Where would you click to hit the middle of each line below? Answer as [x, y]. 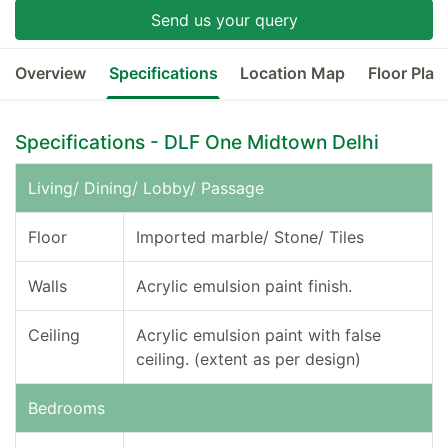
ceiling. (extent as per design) [248, 359]
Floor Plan [405, 72]
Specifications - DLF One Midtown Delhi [197, 142]
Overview [51, 72]
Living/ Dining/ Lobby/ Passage [146, 188]
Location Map [293, 72]
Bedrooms [66, 408]
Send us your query [224, 19]
